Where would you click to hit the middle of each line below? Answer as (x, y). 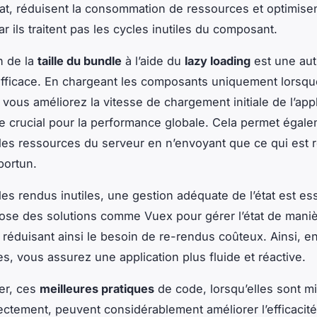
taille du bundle (80, 61)
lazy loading (218, 61)
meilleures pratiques (97, 289)
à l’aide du (153, 61)
